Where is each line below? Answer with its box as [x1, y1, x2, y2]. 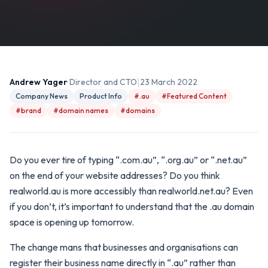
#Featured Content [162, 92, 227, 100]
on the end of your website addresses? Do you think [10, 169, 220, 181]
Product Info [80, 92, 122, 100]
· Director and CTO [67, 77, 137, 87]
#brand [16, 106, 41, 115]
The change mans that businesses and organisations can [10, 241, 238, 253]
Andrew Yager [10, 77, 67, 87]
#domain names [53, 106, 108, 115]
